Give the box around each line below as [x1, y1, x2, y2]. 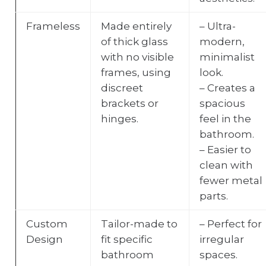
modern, [199, 35, 245, 47]
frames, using [100, 66, 171, 78]
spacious [199, 97, 245, 109]
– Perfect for [199, 217, 262, 230]
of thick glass [100, 35, 168, 47]
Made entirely [100, 20, 172, 32]
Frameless [26, 20, 80, 32]
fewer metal [199, 174, 262, 186]
